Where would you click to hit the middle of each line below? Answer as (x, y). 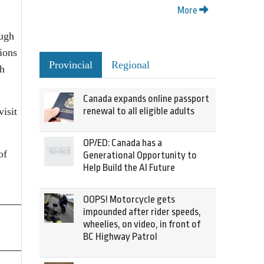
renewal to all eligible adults (139, 111)
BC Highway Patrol (120, 237)
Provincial (71, 65)
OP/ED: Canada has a (123, 143)
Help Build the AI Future (129, 168)
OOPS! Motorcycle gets (129, 199)
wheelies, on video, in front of (142, 224)
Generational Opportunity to (140, 155)
